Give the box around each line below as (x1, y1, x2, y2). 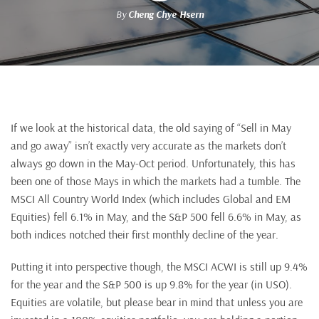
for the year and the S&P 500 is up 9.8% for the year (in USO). (11, 277, 292, 291)
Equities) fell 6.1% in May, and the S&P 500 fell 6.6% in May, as (11, 209, 301, 224)
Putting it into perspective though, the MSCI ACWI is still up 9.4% (11, 259, 308, 273)
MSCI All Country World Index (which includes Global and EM (11, 192, 291, 206)
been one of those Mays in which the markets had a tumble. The (11, 174, 300, 188)
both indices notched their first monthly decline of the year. (11, 227, 278, 241)
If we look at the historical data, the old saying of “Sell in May (11, 120, 291, 135)
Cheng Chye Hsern (127, 8, 204, 21)
